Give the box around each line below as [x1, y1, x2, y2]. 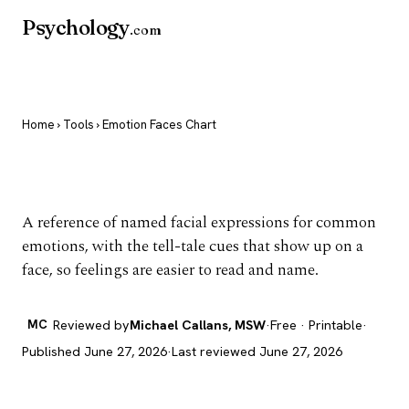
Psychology [22, 15, 130, 40]
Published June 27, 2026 [22, 343, 167, 360]
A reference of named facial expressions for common [22, 210, 376, 235]
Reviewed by [53, 317, 130, 333]
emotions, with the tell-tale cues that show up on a [22, 234, 363, 258]
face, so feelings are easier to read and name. [22, 257, 319, 282]
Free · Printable [270, 317, 362, 333]
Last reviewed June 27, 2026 [172, 343, 342, 360]
